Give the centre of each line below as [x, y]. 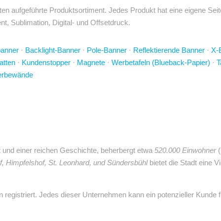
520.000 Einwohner [185, 150]
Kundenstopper [46, 62]
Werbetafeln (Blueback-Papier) [161, 62]
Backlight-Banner [53, 50]
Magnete [91, 62]
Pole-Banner [107, 50]
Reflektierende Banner [169, 50]
